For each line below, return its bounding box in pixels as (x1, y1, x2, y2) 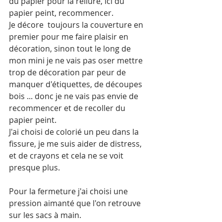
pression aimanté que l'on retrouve (9, 198, 143, 209)
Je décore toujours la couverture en (9, 19, 145, 30)
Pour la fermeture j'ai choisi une (9, 186, 130, 197)
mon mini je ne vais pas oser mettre (9, 55, 145, 66)
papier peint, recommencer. (9, 7, 115, 18)
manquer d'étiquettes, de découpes (9, 79, 144, 90)
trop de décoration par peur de (9, 67, 128, 78)
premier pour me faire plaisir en (9, 31, 130, 42)
